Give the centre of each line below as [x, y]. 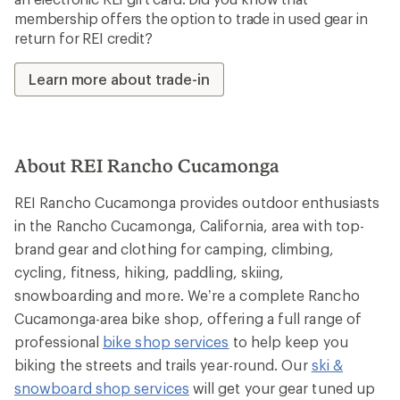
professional [59, 341]
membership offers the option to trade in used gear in [191, 18]
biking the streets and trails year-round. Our [163, 364]
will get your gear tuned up [282, 387]
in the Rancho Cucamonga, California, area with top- [190, 225]
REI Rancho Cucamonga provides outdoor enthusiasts [197, 202]
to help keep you [288, 341]
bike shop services [166, 341]
